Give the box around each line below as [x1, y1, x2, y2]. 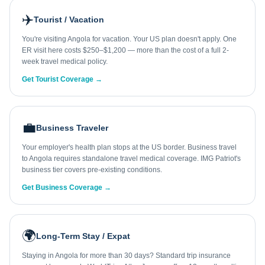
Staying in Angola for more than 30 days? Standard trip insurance [22, 251, 231, 260]
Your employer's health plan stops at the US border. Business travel [22, 143, 237, 151]
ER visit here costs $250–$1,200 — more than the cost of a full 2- [22, 46, 229, 54]
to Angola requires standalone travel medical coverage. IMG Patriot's [22, 154, 241, 163]
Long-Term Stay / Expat [36, 231, 130, 241]
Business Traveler [36, 123, 108, 132]
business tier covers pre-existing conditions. [22, 166, 162, 174]
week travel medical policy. [22, 57, 108, 66]
